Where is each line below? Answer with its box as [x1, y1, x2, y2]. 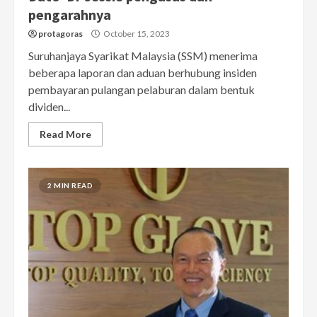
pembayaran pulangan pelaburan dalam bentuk [28, 83, 255, 97]
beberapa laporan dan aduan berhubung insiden [28, 66, 257, 80]
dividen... [28, 100, 70, 114]
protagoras [38, 28, 83, 40]
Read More [40, 128, 91, 141]
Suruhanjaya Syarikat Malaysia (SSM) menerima [28, 49, 258, 63]
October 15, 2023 [102, 28, 170, 40]
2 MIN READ [47, 181, 93, 190]
